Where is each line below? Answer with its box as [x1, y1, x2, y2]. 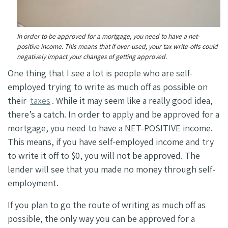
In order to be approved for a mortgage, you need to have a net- [17, 31, 199, 41]
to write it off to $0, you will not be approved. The [8, 149, 200, 161]
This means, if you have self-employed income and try [8, 135, 214, 148]
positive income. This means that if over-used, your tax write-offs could [17, 41, 218, 51]
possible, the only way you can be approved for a [8, 212, 195, 224]
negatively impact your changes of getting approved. [17, 51, 167, 61]
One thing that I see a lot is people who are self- [8, 67, 193, 79]
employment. [8, 177, 61, 189]
